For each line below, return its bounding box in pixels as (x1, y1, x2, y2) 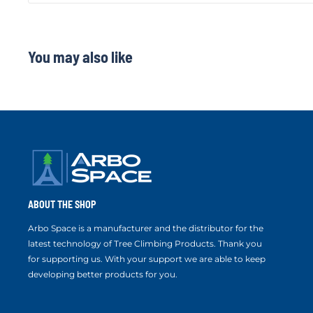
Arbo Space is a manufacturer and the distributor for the (28, 222, 263, 233)
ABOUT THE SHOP (28, 198, 96, 211)
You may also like (28, 48, 133, 66)
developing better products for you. (28, 268, 177, 279)
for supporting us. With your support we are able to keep (28, 253, 265, 264)
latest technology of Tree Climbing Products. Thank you (28, 238, 262, 249)
